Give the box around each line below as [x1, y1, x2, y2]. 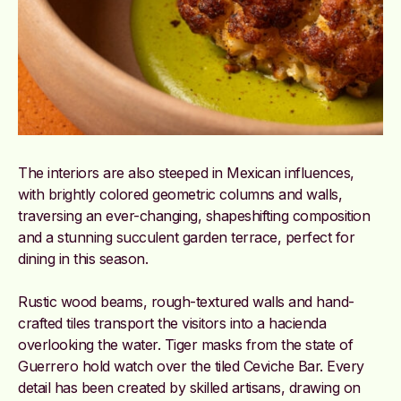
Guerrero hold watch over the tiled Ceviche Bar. [18, 356, 327, 375]
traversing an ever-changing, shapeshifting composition [18, 206, 370, 225]
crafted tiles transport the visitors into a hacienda [18, 313, 326, 332]
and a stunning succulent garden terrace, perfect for [18, 227, 354, 246]
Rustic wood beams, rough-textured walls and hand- [18, 292, 354, 311]
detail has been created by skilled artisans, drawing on [18, 378, 361, 397]
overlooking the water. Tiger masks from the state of [18, 335, 353, 354]
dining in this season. [18, 249, 148, 268]
